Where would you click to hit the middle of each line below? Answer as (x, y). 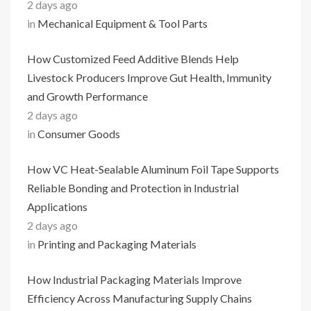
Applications (57, 207)
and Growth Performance (87, 96)
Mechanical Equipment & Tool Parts (123, 23)
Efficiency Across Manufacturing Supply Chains (140, 298)
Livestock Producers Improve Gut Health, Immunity (149, 77)
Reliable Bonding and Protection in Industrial (133, 188)
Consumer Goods (79, 134)
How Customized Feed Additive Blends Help (133, 59)
